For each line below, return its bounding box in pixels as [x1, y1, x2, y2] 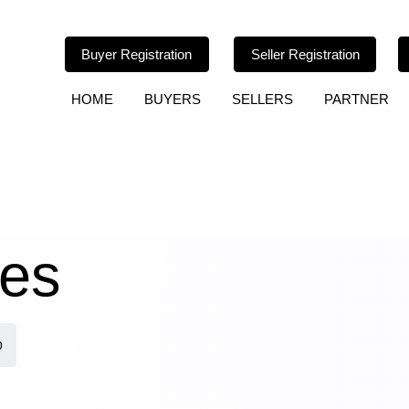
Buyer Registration [81, 47, 193, 62]
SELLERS [231, 91, 293, 108]
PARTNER [323, 91, 389, 108]
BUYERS [143, 91, 201, 108]
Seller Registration [250, 47, 360, 62]
